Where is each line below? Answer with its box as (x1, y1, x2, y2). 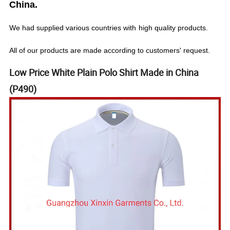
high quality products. (139, 24, 208, 32)
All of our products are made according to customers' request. (9, 46, 210, 55)
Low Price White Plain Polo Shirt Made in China (9, 66, 199, 79)
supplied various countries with (36, 24, 137, 32)
